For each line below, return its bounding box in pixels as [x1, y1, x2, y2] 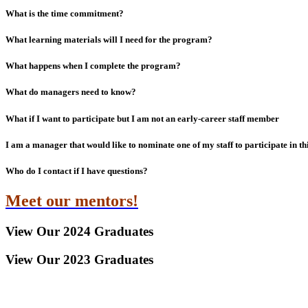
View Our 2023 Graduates [5, 252, 153, 267]
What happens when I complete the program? [5, 60, 181, 71]
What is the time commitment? [5, 8, 124, 19]
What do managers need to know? [5, 87, 136, 98]
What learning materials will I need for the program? [5, 34, 212, 45]
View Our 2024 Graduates [5, 223, 153, 239]
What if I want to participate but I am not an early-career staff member [5, 113, 279, 124]
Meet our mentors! [5, 192, 138, 210]
